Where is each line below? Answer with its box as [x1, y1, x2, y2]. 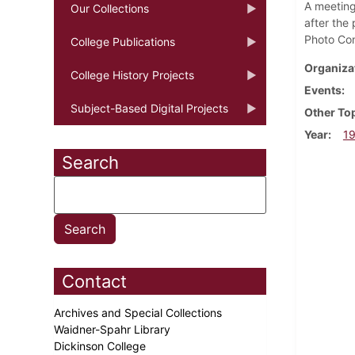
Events [303, 82, 342, 97]
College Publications [71, 34, 175, 48]
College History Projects [71, 67, 194, 82]
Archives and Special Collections [54, 305, 225, 319]
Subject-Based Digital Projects [71, 101, 228, 115]
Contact [62, 270, 127, 292]
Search [62, 151, 119, 173]
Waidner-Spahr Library [54, 322, 174, 336]
